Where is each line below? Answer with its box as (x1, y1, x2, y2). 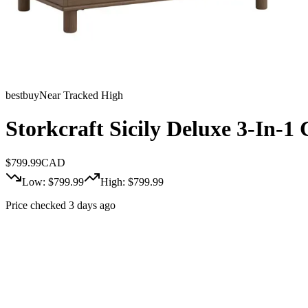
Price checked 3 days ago (5, 199, 115, 211)
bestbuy (5, 89, 39, 101)
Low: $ (22, 175, 54, 188)
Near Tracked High (39, 89, 123, 101)
